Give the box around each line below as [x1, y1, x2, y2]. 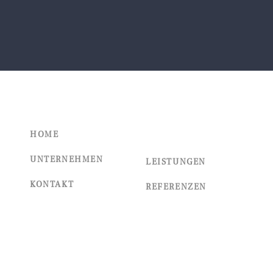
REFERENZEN [146, 182, 207, 193]
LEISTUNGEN [146, 157, 206, 168]
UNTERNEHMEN [30, 154, 104, 166]
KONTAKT [30, 179, 74, 191]
